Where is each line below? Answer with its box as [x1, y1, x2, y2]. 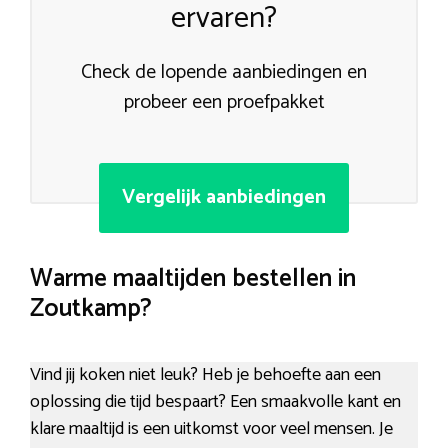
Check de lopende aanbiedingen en [81, 56, 367, 90]
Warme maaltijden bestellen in [30, 258, 356, 301]
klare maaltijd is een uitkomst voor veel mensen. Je [30, 413, 393, 444]
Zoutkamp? [30, 288, 152, 331]
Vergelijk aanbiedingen [122, 181, 326, 215]
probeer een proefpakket [123, 86, 325, 120]
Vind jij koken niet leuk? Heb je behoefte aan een [30, 359, 381, 390]
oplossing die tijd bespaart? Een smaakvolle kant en [30, 386, 401, 417]
